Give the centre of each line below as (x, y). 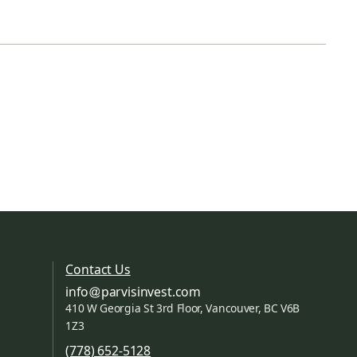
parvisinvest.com (151, 292)
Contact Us (98, 270)
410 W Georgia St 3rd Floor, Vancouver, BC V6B (183, 308)
